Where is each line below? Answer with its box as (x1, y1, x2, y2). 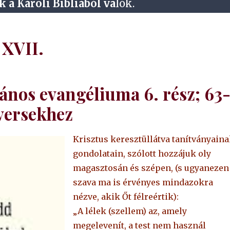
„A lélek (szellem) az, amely (72, 206, 187, 217)
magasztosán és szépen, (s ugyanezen (72, 163, 229, 174)
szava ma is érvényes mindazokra (72, 177, 213, 188)
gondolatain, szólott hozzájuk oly (72, 148, 211, 159)
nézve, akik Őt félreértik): (72, 191, 179, 202)
